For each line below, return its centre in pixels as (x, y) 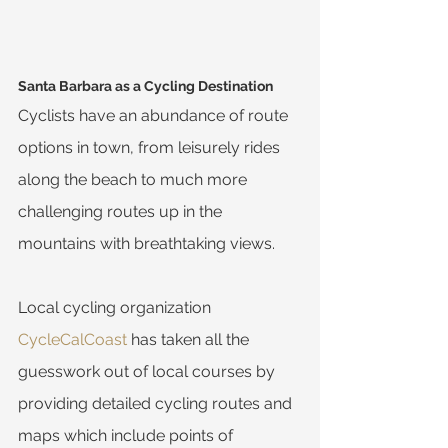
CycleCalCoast (72, 340)
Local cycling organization (116, 308)
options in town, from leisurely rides (151, 148)
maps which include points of (127, 436)
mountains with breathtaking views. (146, 244)
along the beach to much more (134, 180)
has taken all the (190, 340)
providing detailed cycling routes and (157, 404)
